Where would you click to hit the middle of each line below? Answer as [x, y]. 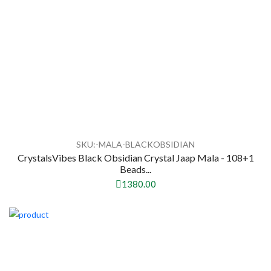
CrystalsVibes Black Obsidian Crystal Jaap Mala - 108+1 [135, 158]
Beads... [135, 169]
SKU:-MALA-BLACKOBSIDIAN [135, 145]
